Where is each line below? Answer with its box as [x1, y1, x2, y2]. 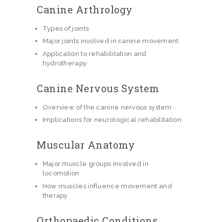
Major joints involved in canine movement [42, 37, 179, 45]
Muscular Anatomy [37, 138, 135, 152]
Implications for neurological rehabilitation [42, 116, 181, 124]
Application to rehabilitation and [42, 50, 147, 57]
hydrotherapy [42, 59, 87, 67]
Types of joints [42, 24, 89, 32]
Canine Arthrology [37, 2, 133, 16]
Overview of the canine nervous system [42, 103, 172, 111]
